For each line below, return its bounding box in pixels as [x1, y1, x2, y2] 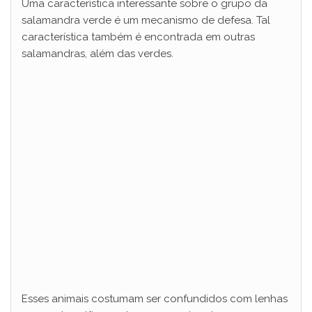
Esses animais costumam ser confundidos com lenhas [22, 292, 288, 305]
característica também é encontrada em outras [22, 30, 255, 43]
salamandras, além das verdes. [22, 47, 173, 60]
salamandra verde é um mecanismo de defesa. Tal [22, 13, 270, 26]
